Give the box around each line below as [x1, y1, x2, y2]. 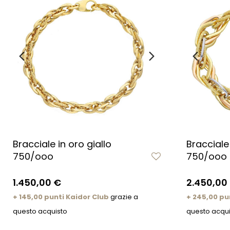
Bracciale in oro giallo [13, 137, 111, 150]
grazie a [109, 191, 138, 202]
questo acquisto [13, 206, 67, 216]
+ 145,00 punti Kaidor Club [13, 191, 109, 202]
